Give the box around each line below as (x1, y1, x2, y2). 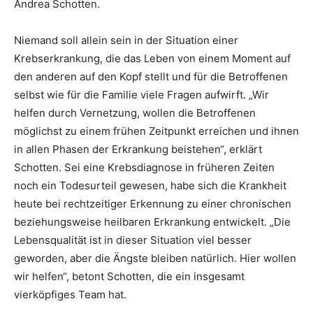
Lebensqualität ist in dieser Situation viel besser (14, 233, 252, 247)
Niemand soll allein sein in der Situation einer (14, 34, 238, 48)
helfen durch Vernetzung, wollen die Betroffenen (14, 106, 256, 120)
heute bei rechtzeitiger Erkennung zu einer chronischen (14, 197, 291, 211)
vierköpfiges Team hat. (14, 288, 126, 302)
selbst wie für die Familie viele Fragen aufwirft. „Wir (14, 88, 269, 102)
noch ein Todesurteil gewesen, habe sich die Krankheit (14, 179, 286, 193)
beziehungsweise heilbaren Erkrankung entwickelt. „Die (14, 215, 291, 229)
